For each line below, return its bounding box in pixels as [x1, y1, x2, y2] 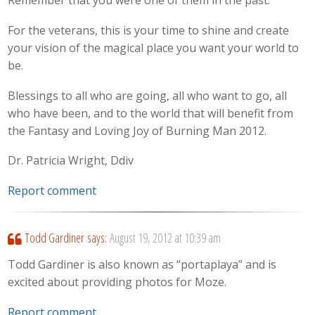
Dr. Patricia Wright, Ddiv [8, 153, 134, 169]
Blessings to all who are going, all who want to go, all [8, 87, 288, 103]
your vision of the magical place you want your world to [8, 40, 300, 56]
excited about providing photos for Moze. [8, 274, 227, 290]
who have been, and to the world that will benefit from [8, 105, 294, 121]
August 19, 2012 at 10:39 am [109, 229, 221, 246]
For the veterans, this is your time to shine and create [8, 22, 290, 39]
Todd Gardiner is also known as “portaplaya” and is [8, 257, 277, 273]
